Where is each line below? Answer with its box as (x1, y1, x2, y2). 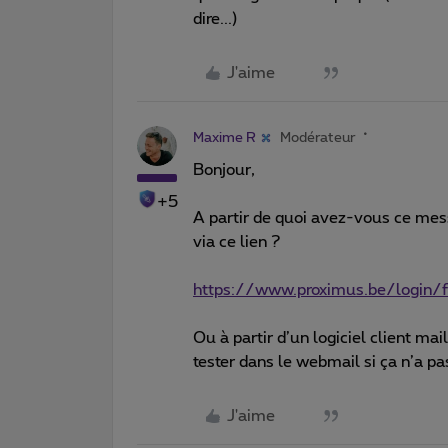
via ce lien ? (193, 233, 285, 250)
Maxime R (193, 130, 256, 145)
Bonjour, (193, 161, 255, 178)
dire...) (193, 10, 238, 27)
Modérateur (280, 130, 356, 145)
